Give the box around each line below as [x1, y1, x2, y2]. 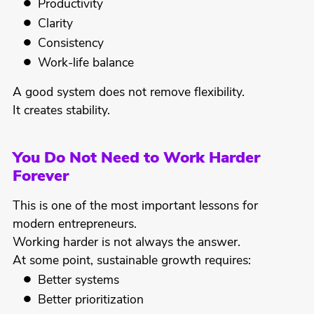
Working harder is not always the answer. [12, 237, 240, 250]
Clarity [38, 18, 74, 31]
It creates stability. [12, 105, 110, 118]
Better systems [38, 275, 120, 287]
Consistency [38, 38, 104, 50]
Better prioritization [38, 294, 144, 307]
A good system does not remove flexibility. [12, 87, 245, 100]
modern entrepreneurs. [12, 219, 137, 231]
